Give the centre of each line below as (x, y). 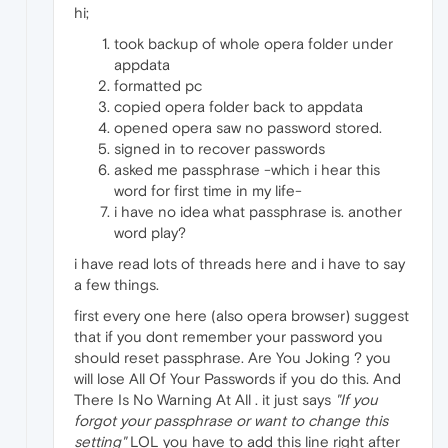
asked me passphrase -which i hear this (247, 169)
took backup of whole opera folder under (253, 43)
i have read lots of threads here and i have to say (239, 263)
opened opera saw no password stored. (248, 127)
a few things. (116, 284)
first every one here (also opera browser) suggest (241, 315)
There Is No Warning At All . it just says (204, 399)
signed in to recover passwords (219, 148)
